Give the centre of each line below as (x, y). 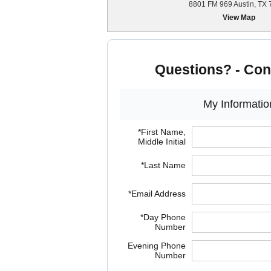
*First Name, (162, 132)
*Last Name (163, 165)
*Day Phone (163, 217)
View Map (239, 18)
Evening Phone (156, 245)
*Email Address (157, 193)
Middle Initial (162, 141)
